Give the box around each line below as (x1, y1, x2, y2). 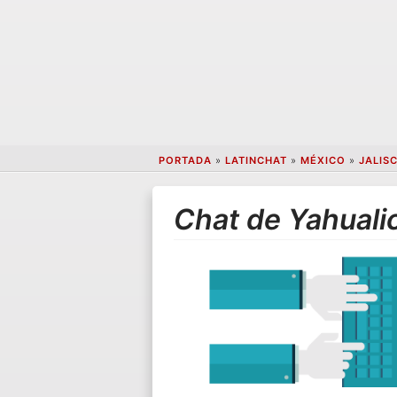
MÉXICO (300, 154, 346, 167)
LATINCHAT (224, 154, 287, 167)
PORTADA (158, 154, 212, 167)
